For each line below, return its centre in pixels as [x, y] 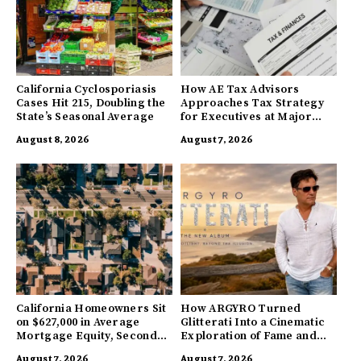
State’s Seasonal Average [85, 117]
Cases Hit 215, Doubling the [91, 104]
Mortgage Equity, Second [87, 336]
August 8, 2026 [53, 139]
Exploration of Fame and [249, 336]
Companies [211, 131]
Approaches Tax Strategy [252, 104]
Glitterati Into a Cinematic [253, 323]
